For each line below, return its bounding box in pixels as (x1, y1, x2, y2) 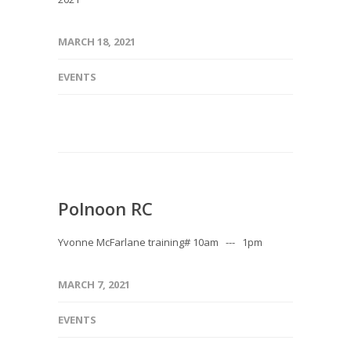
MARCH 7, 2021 (58, 277, 130, 291)
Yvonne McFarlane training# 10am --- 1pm (58, 235, 262, 249)
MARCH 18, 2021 (58, 34, 136, 49)
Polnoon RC (58, 197, 153, 220)
